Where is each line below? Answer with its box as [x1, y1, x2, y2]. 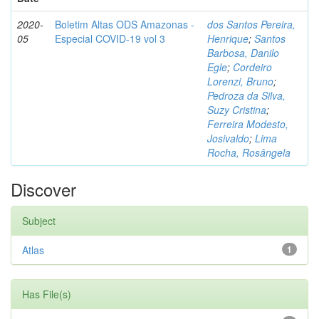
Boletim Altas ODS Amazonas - [55, 17, 194, 31]
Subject [22, 214, 56, 228]
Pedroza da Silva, [207, 88, 286, 103]
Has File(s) [22, 287, 71, 301]
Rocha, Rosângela [207, 145, 291, 159]
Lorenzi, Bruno [207, 74, 273, 88]
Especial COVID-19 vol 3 [55, 31, 165, 46]
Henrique [207, 31, 249, 46]
